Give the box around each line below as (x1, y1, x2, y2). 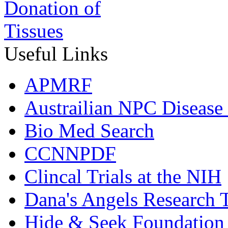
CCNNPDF (24, 142, 116, 164)
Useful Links (4, 42, 108, 65)
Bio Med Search (24, 119, 154, 141)
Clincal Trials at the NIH (24, 165, 221, 187)
